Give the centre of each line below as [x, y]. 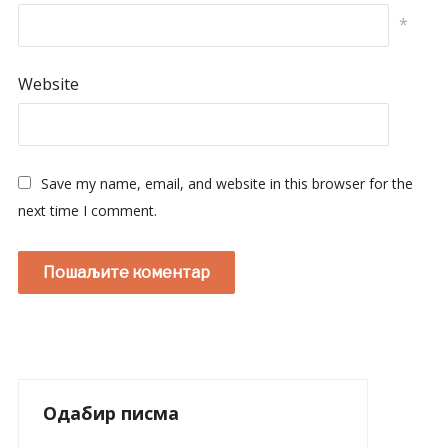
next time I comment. [87, 211]
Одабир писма [110, 413]
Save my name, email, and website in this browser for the [226, 184]
